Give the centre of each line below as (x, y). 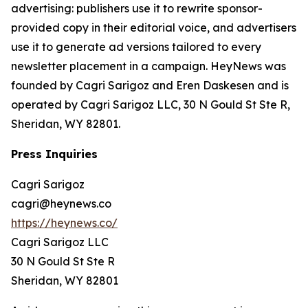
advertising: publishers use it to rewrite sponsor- (137, 9)
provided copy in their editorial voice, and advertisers (154, 28)
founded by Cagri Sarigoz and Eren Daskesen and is (150, 86)
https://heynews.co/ (64, 223)
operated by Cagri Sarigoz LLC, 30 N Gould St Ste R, (151, 105)
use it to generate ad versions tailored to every (136, 47)
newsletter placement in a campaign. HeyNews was (148, 66)
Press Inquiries (54, 154)
